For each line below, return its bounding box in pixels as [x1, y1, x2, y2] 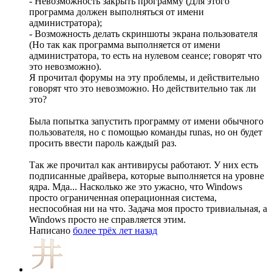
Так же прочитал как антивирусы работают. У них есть [29, 160, 258, 171]
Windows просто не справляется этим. [29, 214, 186, 225]
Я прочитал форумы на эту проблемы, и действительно [29, 72, 259, 83]
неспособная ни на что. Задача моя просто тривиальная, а [29, 203, 267, 214]
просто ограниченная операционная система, [29, 192, 217, 203]
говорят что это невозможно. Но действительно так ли [29, 83, 256, 94]
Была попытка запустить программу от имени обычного [29, 116, 263, 127]
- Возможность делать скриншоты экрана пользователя [29, 29, 257, 39]
